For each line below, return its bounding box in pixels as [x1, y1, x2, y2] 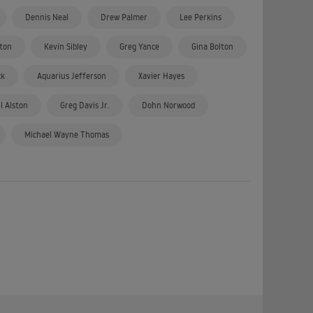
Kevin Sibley [44, 41, 87, 52]
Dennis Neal [25, 12, 68, 22]
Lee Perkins [180, 12, 221, 22]
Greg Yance [119, 41, 159, 52]
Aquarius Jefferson [37, 71, 106, 81]
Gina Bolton [191, 41, 233, 52]
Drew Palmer [101, 12, 147, 22]
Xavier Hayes [138, 71, 184, 81]
